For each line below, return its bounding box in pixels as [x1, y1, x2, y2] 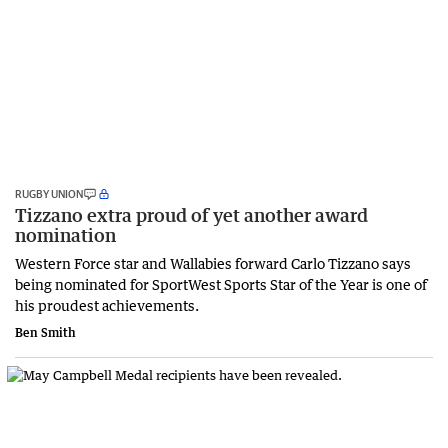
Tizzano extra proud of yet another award [15, 203, 368, 226]
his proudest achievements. [15, 295, 199, 314]
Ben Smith [15, 324, 76, 340]
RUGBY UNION [15, 186, 83, 200]
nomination [15, 223, 116, 246]
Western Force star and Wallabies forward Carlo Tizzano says [15, 253, 411, 272]
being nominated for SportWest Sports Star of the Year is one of [15, 274, 427, 293]
